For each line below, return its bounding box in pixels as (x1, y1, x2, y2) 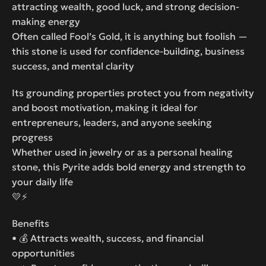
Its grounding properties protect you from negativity (12, 86, 254, 99)
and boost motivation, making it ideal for (12, 101, 198, 113)
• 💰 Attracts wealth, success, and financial (12, 232, 204, 244)
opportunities (12, 246, 75, 259)
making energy (12, 15, 80, 27)
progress (12, 131, 53, 143)
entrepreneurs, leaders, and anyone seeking (12, 116, 212, 128)
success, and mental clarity (12, 59, 134, 72)
